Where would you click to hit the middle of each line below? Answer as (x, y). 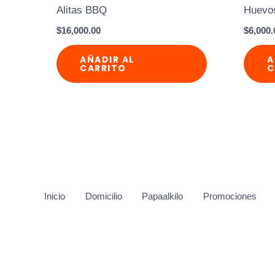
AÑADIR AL (107, 60)
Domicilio (103, 196)
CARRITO (103, 68)
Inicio (55, 196)
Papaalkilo (162, 196)
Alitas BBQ (82, 10)
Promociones (230, 196)
